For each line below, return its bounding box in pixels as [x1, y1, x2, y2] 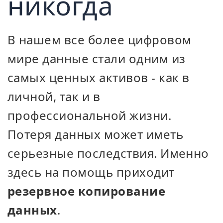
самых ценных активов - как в [7, 69, 190, 86]
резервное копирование [7, 183, 166, 199]
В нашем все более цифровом [7, 31, 192, 48]
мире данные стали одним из [7, 50, 186, 67]
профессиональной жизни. [7, 107, 172, 123]
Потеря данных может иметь [7, 126, 184, 142]
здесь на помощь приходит [7, 164, 175, 180]
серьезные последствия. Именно [7, 145, 209, 161]
